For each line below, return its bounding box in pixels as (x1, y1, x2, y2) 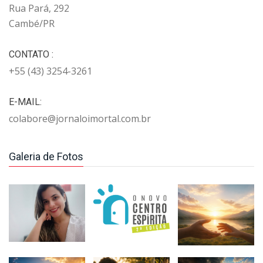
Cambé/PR (9, 17, 55, 31)
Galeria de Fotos (9, 150, 83, 163)
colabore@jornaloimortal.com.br (9, 112, 151, 126)
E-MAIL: (9, 96, 42, 108)
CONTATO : (9, 49, 53, 60)
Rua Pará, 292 (9, 2, 69, 15)
